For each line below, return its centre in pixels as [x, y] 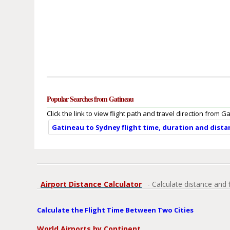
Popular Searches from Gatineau [90, 99]
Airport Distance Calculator [91, 184]
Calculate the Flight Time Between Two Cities [116, 210]
